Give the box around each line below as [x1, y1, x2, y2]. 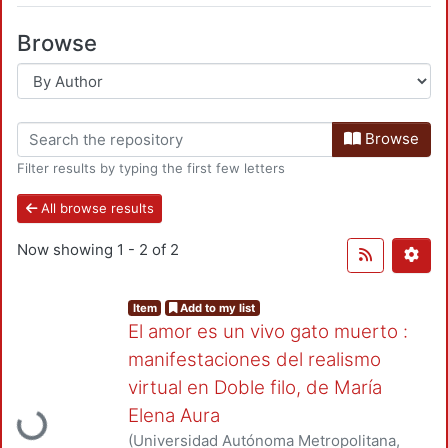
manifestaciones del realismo [128, 347, 381, 371]
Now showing [17, 239, 117, 259]
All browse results [36, 200, 154, 217]
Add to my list [177, 300, 256, 315]
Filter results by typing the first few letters [17, 160, 285, 177]
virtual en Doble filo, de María [128, 375, 382, 399]
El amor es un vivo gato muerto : [128, 319, 408, 343]
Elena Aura [128, 403, 220, 427]
